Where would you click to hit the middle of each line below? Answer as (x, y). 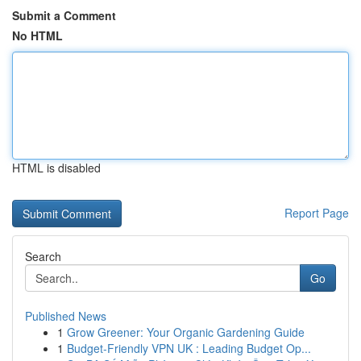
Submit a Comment (64, 15)
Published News (66, 316)
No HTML (37, 35)
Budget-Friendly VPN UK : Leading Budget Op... (189, 348)
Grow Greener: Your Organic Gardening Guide (186, 332)
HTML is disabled (56, 168)
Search (43, 256)
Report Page (317, 213)
